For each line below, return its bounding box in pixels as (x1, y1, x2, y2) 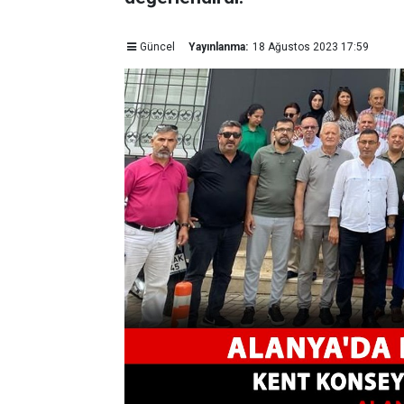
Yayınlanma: (188, 41, 248, 53)
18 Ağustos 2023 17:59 (252, 41, 369, 53)
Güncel (139, 41, 175, 53)
